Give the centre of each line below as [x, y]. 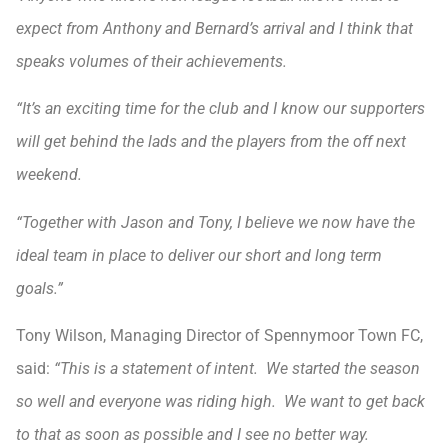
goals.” [39, 288]
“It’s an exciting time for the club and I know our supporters [220, 109]
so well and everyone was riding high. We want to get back [220, 402]
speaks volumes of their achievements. [151, 62]
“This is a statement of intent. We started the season [237, 369]
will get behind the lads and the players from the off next [211, 142]
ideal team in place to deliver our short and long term [199, 255]
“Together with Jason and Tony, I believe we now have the [215, 222]
